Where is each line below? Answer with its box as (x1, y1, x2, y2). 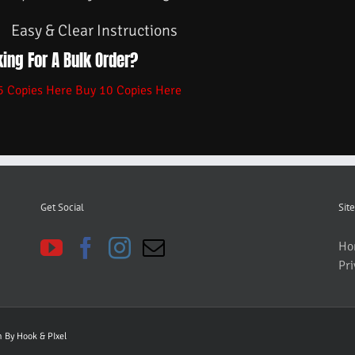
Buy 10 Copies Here (75, 82, 182, 99)
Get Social (40, 200, 84, 214)
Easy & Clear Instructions (11, 21, 178, 40)
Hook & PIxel (17, 330, 67, 342)
